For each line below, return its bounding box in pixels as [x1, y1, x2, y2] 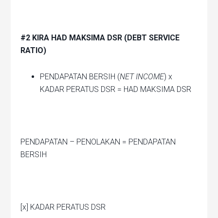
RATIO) [20, 46, 47, 55]
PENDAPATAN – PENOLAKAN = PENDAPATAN [20, 137, 176, 147]
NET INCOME [120, 72, 164, 82]
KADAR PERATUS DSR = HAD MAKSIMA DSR [40, 85, 192, 94]
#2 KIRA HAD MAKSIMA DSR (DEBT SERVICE [20, 33, 180, 43]
